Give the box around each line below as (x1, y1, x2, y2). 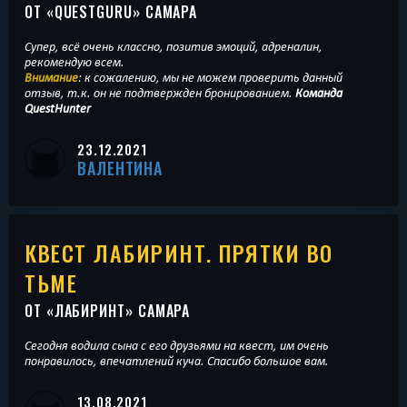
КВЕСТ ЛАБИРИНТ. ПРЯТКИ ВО (25, 235, 333, 269)
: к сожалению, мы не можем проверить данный (78, 70, 342, 85)
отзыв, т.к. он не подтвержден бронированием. (25, 85, 295, 101)
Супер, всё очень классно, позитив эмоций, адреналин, (25, 39, 323, 55)
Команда (295, 85, 342, 101)
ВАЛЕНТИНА (77, 156, 164, 181)
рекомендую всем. (25, 55, 124, 70)
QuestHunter (25, 101, 91, 116)
